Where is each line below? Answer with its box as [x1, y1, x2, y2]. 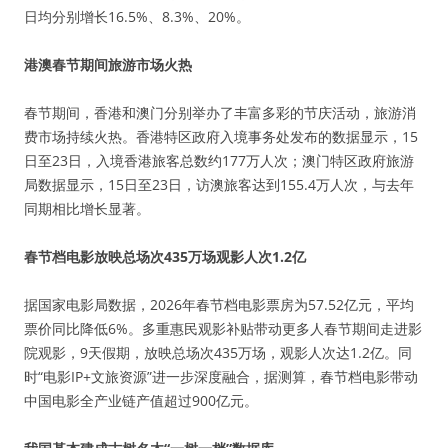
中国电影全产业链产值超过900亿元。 [24, 391, 258, 410]
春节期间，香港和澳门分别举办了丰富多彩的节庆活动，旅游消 [24, 103, 416, 122]
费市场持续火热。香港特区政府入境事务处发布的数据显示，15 [24, 127, 418, 146]
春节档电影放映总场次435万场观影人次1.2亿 [24, 247, 306, 266]
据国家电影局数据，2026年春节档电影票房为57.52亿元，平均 [24, 295, 414, 314]
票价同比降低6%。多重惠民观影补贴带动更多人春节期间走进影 [24, 319, 422, 338]
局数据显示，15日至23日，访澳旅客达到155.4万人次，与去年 [24, 175, 414, 194]
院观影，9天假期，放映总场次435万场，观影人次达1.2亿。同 [24, 343, 412, 362]
